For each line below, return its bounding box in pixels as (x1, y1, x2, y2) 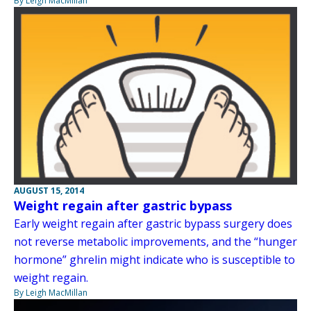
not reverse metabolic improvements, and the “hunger (14, 234, 297, 249)
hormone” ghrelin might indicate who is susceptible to (14, 252, 295, 267)
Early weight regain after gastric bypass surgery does (14, 216, 292, 231)
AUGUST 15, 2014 (14, 185, 84, 196)
